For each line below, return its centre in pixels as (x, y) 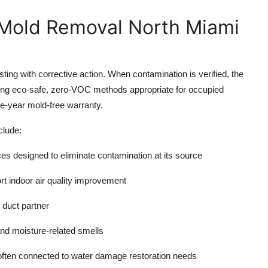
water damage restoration (121, 256)
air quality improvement (81, 181)
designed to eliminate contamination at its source (106, 156)
